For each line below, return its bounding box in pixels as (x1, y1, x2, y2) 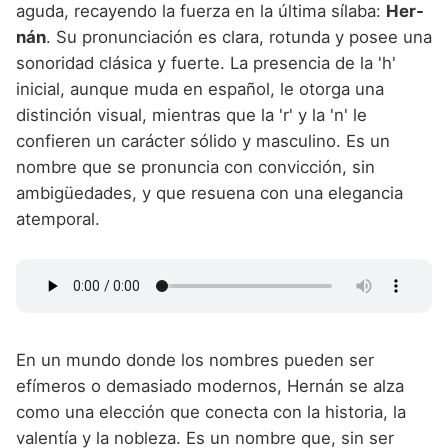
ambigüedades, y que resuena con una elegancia (16, 183, 403, 204)
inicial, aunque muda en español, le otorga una (16, 79, 384, 100)
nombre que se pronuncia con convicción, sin (16, 157, 375, 178)
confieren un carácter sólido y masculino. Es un (16, 131, 390, 152)
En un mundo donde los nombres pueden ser (16, 349, 374, 370)
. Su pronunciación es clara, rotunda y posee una (46, 27, 432, 48)
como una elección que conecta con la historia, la (16, 401, 406, 422)
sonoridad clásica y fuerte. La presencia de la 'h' (16, 53, 396, 74)
